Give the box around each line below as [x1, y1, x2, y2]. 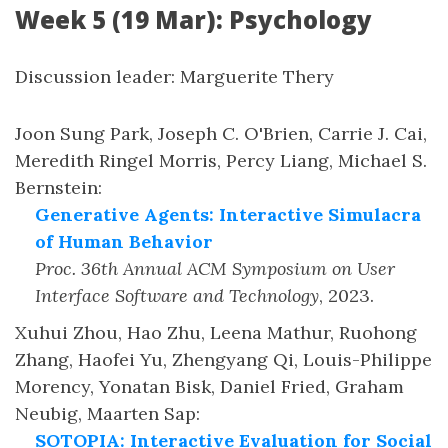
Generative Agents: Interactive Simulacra [35, 203, 421, 226]
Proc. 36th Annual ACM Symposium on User [35, 257, 395, 280]
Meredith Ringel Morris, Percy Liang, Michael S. [15, 149, 427, 172]
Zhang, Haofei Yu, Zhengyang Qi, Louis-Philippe [15, 348, 432, 371]
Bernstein [15, 176, 98, 199]
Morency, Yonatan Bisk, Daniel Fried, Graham [15, 375, 404, 398]
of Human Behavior [35, 230, 213, 253]
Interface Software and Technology [35, 284, 319, 307]
